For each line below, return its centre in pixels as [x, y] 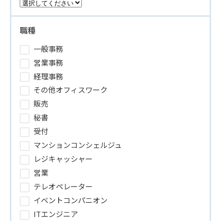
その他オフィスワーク [71, 90]
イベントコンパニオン [71, 200]
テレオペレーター [63, 186]
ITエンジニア [56, 214]
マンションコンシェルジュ [78, 145]
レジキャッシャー [63, 159]
